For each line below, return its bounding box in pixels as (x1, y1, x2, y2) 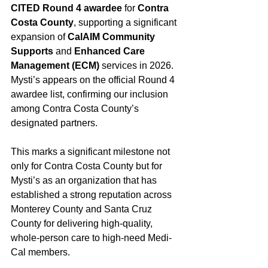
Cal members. (11, 247, 70, 257)
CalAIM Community (68, 32, 157, 42)
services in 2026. (99, 60, 176, 71)
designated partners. (11, 118, 98, 128)
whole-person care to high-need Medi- (11, 233, 172, 243)
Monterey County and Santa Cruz (11, 204, 154, 214)
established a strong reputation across (11, 190, 174, 200)
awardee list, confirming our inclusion (11, 89, 170, 99)
